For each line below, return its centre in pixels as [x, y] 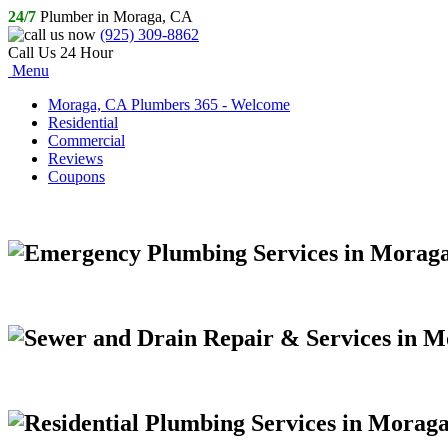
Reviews [75, 158]
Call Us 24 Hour [60, 52]
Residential [83, 122]
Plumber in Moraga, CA [114, 16]
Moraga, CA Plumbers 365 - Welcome [169, 104]
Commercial [86, 140]
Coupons [76, 176]
